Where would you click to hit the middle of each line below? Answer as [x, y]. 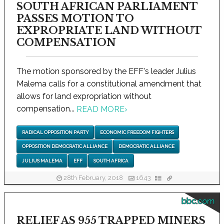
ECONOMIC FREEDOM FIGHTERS [137, 132]
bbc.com [198, 201]
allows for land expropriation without [84, 96]
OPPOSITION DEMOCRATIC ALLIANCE [64, 146]
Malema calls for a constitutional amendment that [109, 83]
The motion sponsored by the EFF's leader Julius [106, 71]
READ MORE [100, 109]
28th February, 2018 [93, 178]
